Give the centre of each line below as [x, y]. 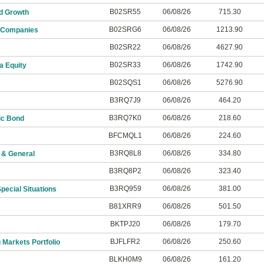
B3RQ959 [125, 189]
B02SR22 [125, 47]
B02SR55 [125, 12]
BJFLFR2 [125, 242]
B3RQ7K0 [125, 118]
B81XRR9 [125, 206]
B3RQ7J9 [125, 100]
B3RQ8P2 [125, 171]
